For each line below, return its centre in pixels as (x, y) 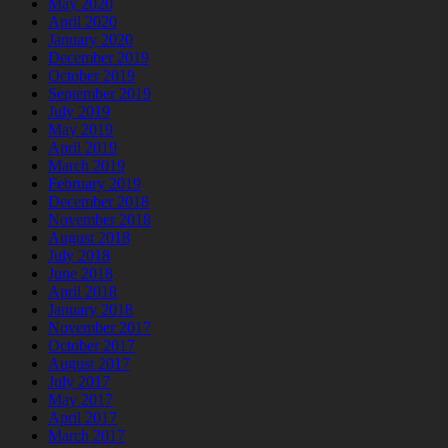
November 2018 (99, 220)
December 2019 (98, 58)
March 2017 (86, 436)
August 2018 (89, 238)
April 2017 (82, 418)
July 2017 (79, 382)
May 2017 (80, 400)
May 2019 (80, 130)
